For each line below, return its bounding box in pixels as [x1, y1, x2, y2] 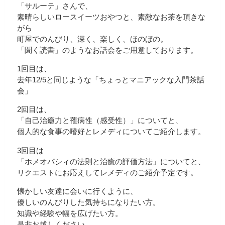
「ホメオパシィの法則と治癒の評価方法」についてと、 [17, 157, 205, 166]
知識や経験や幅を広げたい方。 [17, 208, 123, 217]
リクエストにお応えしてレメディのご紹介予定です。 [17, 168, 198, 177]
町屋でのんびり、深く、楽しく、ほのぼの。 [17, 34, 168, 43]
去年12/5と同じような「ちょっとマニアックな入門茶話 [17, 75, 204, 84]
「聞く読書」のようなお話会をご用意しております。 [17, 45, 198, 54]
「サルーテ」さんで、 [17, 1, 92, 10]
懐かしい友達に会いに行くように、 [17, 186, 138, 195]
